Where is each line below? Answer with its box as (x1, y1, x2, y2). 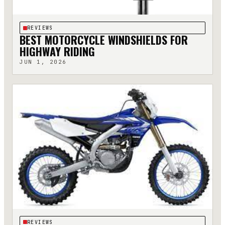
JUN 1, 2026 (20, 58, 67, 66)
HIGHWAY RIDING (20, 43, 95, 60)
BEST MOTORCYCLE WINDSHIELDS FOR (20, 32, 188, 48)
